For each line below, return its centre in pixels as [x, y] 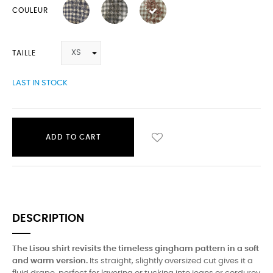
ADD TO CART [73, 137]
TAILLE [24, 53]
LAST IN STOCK [40, 83]
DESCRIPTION [48, 219]
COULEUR [30, 10]
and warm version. [50, 261]
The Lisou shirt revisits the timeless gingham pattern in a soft [136, 249]
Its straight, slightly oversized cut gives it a [170, 261]
